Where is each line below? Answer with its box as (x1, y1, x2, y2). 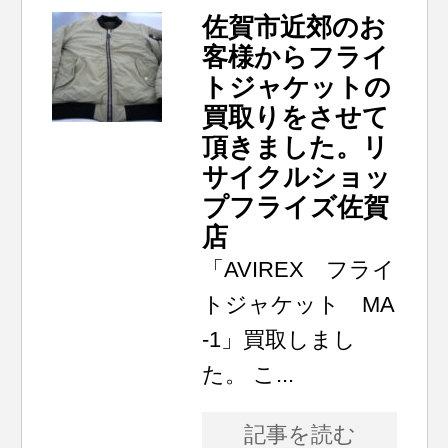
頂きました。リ (202, 132, 390, 162)
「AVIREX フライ (202, 257, 396, 282)
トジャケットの (202, 72, 392, 102)
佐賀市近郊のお (202, 12, 387, 42)
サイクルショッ (202, 162, 392, 192)
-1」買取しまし (202, 327, 357, 352)
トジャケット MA (202, 292, 396, 317)
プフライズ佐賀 (202, 192, 390, 222)
